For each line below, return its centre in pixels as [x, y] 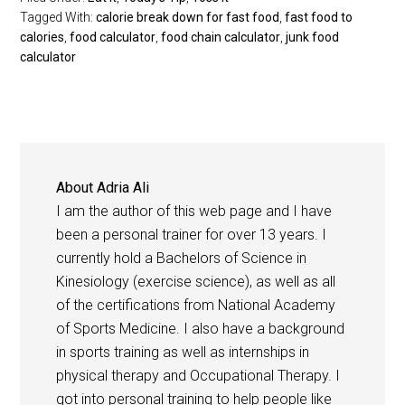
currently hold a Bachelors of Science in [182, 259]
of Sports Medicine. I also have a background [201, 329]
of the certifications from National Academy [196, 306]
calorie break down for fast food [188, 18]
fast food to [319, 18]
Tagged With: [58, 18]
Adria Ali [123, 188]
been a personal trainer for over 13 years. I [192, 235]
